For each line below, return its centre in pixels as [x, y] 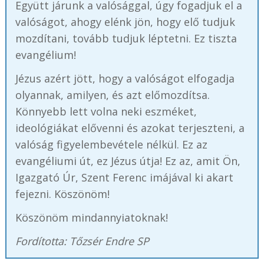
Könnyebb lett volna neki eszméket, [106, 111]
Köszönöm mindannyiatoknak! [91, 217]
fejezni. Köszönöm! [62, 194]
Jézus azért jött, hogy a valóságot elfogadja [125, 78]
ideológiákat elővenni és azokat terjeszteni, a [130, 128]
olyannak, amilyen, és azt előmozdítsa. [112, 95]
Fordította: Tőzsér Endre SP [82, 241]
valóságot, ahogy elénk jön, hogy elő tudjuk [125, 22]
